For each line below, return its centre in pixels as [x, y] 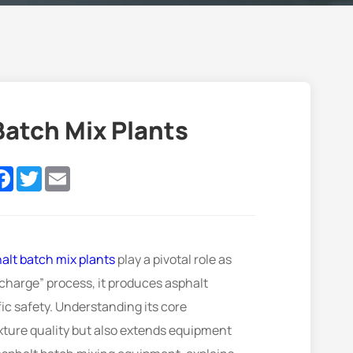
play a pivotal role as [173, 260]
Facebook [41, 173]
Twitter [62, 173]
